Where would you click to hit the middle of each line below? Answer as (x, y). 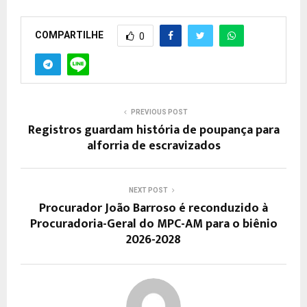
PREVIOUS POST (159, 112)
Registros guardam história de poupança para (153, 130)
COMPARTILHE (69, 35)
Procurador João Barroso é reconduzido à (153, 208)
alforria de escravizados (153, 146)
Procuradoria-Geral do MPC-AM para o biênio (153, 224)
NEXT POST (148, 190)
